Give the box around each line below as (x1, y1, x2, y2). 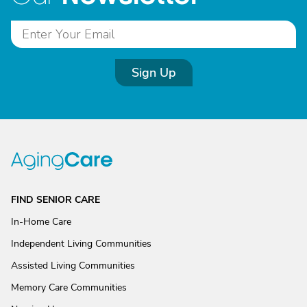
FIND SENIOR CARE (11, 193, 100, 206)
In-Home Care (11, 215, 71, 228)
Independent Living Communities (11, 237, 151, 250)
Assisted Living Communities (11, 259, 135, 272)
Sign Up (131, 64, 176, 81)
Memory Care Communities (11, 281, 127, 294)
